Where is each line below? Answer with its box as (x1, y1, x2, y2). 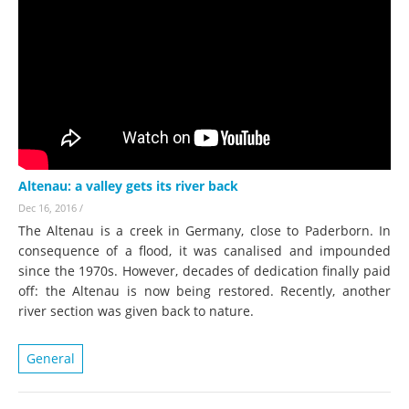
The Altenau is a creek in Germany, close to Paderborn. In (18, 222, 391, 240)
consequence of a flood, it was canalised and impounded (18, 242, 391, 260)
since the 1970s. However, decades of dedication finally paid (18, 262, 391, 280)
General (26, 350, 75, 368)
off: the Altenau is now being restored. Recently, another (18, 282, 391, 300)
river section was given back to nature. (18, 302, 254, 320)
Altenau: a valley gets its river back (18, 177, 238, 195)
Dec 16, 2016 (18, 201, 77, 215)
